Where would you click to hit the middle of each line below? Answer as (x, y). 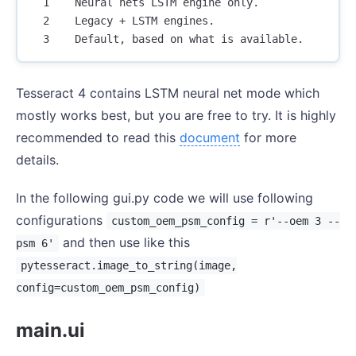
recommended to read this (98, 138)
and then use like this (124, 243)
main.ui (50, 331)
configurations (61, 221)
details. (37, 160)
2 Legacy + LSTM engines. (122, 21)
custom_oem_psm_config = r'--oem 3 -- (225, 221)
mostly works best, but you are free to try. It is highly (176, 116)
